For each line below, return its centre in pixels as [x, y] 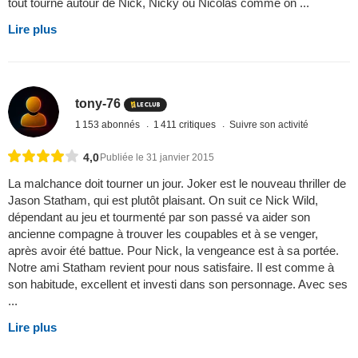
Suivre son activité [269, 125]
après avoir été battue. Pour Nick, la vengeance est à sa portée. [173, 250]
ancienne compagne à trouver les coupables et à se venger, [163, 233]
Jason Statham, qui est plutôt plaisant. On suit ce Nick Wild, [163, 200]
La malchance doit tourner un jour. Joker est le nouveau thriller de [177, 183]
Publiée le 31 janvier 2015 [157, 157]
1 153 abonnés [109, 125]
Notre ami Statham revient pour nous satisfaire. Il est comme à [171, 267]
